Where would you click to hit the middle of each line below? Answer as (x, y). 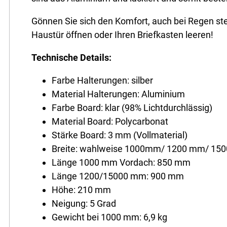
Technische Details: (72, 58)
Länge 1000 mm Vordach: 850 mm (121, 163)
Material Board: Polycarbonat (110, 122)
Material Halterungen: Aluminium (119, 94)
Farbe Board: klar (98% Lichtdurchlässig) (132, 108)
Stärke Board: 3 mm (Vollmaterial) (120, 135)
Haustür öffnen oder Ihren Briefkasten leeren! (123, 35)
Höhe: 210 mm (82, 190)
